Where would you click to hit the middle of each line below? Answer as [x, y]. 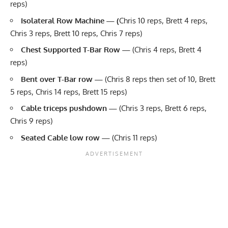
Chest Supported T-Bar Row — [77, 50]
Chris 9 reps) [31, 121]
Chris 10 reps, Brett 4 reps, [163, 20]
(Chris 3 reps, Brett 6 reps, [163, 108]
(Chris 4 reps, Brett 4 [167, 50]
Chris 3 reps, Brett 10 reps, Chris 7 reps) [76, 33]
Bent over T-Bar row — [63, 79]
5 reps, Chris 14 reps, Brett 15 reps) [68, 92]
